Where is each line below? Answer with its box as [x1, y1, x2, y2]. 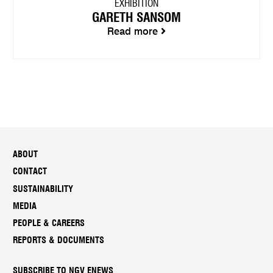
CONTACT [13, 167, 48, 177]
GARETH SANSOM [92, 11, 181, 24]
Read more [107, 27, 161, 37]
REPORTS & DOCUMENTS [13, 236, 105, 246]
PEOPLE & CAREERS [13, 219, 85, 229]
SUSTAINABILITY [13, 184, 74, 194]
